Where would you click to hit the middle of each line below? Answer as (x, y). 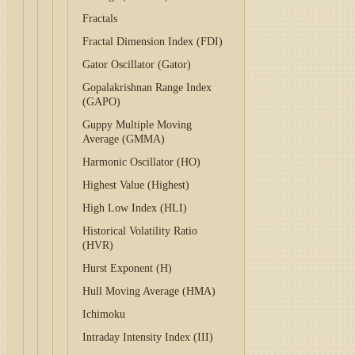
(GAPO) (102, 102)
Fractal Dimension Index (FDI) (153, 42)
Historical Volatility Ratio (140, 231)
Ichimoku (104, 314)
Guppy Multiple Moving (137, 125)
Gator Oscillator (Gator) (137, 65)
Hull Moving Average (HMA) (149, 291)
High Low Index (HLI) (135, 208)
